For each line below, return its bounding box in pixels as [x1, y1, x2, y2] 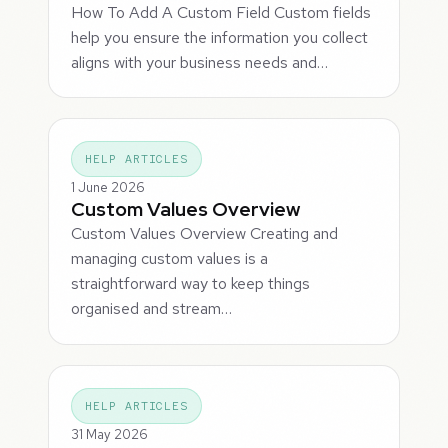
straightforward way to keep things [71, 273, 311, 295]
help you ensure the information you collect [71, 26, 369, 48]
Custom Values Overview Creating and [71, 223, 339, 245]
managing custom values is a [71, 248, 269, 270]
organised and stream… [71, 298, 233, 320]
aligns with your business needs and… [71, 51, 329, 73]
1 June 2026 [71, 179, 146, 197]
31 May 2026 [71, 426, 149, 444]
